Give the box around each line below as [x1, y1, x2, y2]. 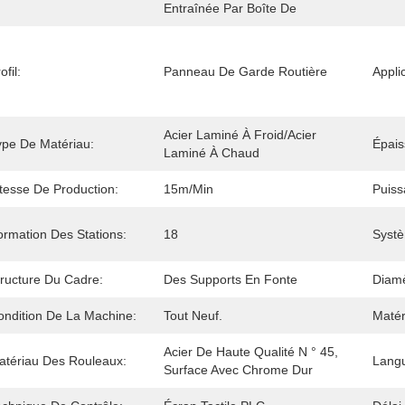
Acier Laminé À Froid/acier [164, 127, 316, 142]
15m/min [164, 182, 213, 196]
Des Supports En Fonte [164, 272, 297, 287]
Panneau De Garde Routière [164, 64, 327, 79]
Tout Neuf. [164, 308, 222, 323]
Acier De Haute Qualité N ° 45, [164, 344, 338, 359]
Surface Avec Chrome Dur [164, 363, 313, 377]
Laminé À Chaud [164, 146, 259, 160]
